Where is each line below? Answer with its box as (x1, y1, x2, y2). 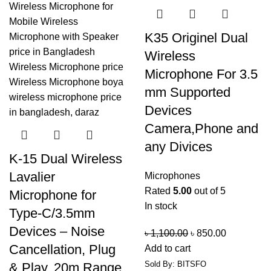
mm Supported (145, 85, 230, 100)
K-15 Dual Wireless (9, 151, 122, 166)
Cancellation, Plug (9, 242, 116, 257)
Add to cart (145, 243, 191, 253)
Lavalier (9, 169, 55, 184)
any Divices (145, 139, 212, 154)
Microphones (145, 171, 200, 181)
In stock (145, 201, 177, 211)
